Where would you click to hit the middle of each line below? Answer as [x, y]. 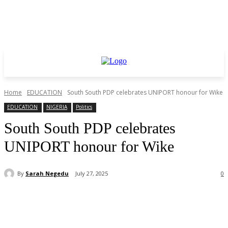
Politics [84, 107]
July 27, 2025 [92, 174]
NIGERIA [57, 107]
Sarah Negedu [47, 173]
